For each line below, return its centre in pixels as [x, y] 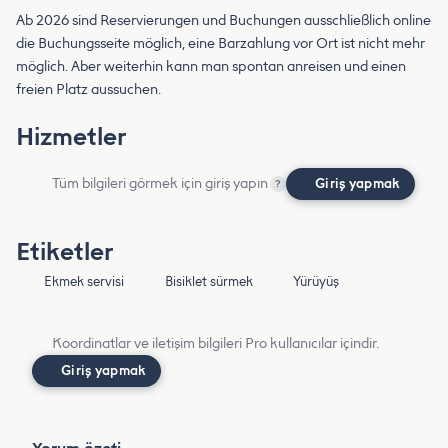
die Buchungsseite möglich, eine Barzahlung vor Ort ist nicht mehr [220, 44]
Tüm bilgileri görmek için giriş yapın [160, 184]
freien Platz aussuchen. [88, 90]
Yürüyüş [315, 282]
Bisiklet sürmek [208, 282]
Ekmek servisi [84, 282]
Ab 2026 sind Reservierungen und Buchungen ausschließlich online [223, 21]
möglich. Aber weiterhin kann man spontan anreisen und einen [211, 67]
